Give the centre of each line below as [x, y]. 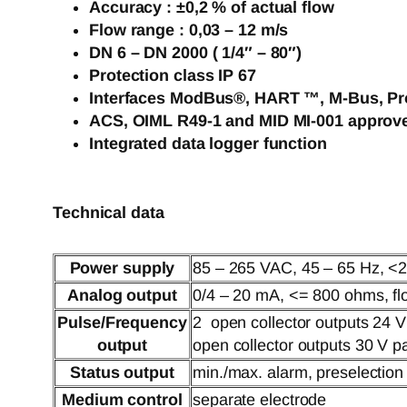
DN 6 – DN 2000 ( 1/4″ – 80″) [196, 53]
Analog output [122, 296]
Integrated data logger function [208, 144]
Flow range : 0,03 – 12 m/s [189, 30]
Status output [122, 373]
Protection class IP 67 [173, 76]
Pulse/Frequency [122, 323]
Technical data [109, 213]
